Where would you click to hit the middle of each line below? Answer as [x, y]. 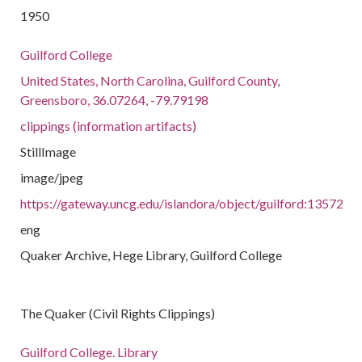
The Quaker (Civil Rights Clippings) [118, 313]
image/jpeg [52, 177]
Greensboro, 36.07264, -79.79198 [115, 100]
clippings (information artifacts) [109, 126]
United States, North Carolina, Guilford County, [150, 80]
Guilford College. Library [89, 352]
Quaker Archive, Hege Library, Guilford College [152, 255]
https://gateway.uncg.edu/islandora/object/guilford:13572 [182, 203]
